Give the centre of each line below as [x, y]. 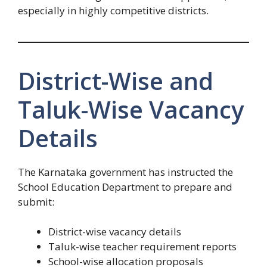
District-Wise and [116, 80]
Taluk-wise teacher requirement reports [142, 247]
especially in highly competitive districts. [113, 10]
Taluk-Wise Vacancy [131, 109]
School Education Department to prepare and [125, 187]
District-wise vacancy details [115, 232]
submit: [36, 201]
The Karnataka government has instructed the [125, 172]
